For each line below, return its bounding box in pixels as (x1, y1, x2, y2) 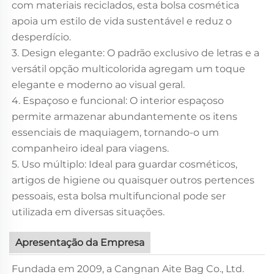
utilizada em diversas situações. (12, 206, 165, 218)
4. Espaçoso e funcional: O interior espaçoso (12, 94, 224, 106)
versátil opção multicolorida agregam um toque (12, 62, 245, 75)
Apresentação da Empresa (15, 236, 144, 248)
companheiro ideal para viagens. (12, 142, 169, 154)
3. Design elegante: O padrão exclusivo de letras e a (12, 46, 259, 59)
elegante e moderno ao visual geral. (12, 78, 185, 91)
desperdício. (12, 31, 71, 43)
